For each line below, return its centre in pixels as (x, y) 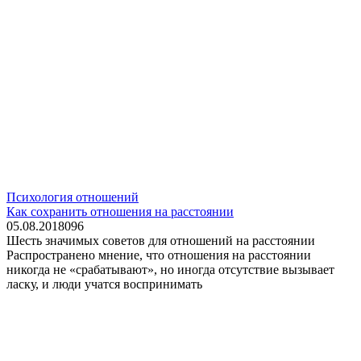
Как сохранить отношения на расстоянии (120, 212)
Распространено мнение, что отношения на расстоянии (159, 255)
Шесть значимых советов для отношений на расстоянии (161, 241)
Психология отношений (73, 197)
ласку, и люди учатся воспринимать (104, 284)
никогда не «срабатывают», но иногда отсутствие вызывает (170, 270)
